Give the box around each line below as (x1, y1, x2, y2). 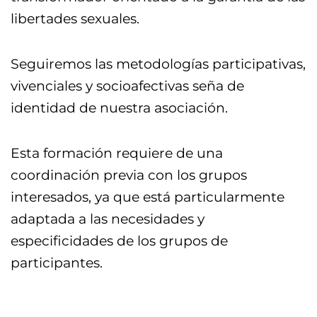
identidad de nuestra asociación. (11, 100, 231, 117)
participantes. (11, 255, 103, 272)
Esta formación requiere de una (11, 145, 223, 162)
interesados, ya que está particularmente (11, 189, 284, 206)
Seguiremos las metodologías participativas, (11, 56, 306, 73)
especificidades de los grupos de (11, 233, 228, 250)
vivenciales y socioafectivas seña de (11, 78, 244, 95)
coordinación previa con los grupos (11, 167, 247, 184)
